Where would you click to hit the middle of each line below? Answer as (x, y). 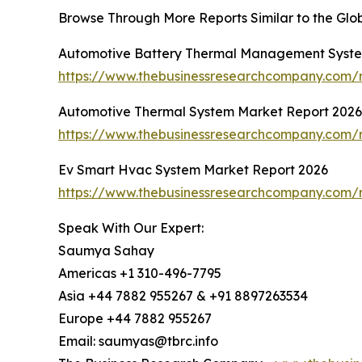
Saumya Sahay (106, 251)
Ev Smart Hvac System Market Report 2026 (193, 170)
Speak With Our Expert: (131, 228)
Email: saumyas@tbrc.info (138, 341)
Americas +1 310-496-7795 (140, 274)
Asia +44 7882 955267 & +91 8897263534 (183, 296)
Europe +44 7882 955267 (135, 319)
